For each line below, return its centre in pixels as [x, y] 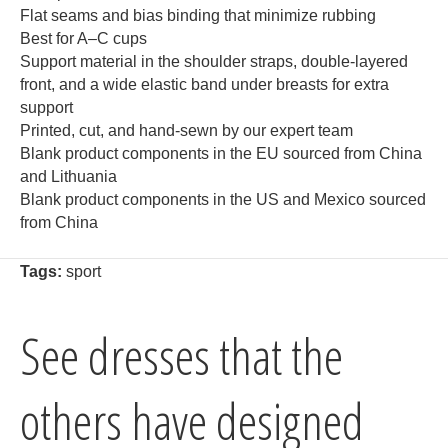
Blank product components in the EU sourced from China [221, 153]
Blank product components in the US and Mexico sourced [223, 199]
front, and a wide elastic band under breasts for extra [204, 84]
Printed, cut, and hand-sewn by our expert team [186, 130]
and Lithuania [68, 176]
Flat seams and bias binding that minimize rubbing [198, 15]
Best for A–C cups [83, 38]
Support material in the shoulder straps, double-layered [214, 61]
